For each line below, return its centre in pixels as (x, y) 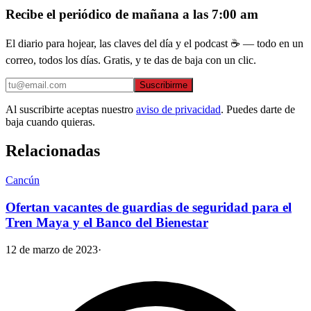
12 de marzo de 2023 (52, 249)
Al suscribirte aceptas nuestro (69, 109)
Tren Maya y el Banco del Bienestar (107, 223)
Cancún (23, 180)
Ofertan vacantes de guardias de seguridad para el (149, 208)
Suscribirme (163, 85)
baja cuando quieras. (50, 121)
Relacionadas (53, 151)
